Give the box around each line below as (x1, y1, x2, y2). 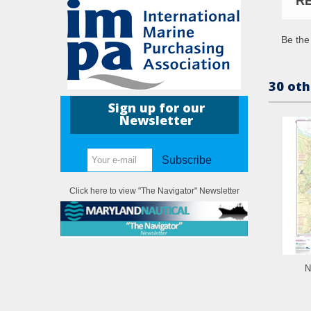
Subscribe (162, 154, 212, 167)
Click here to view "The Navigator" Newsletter (69, 186, 239, 196)
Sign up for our (108, 99, 205, 117)
